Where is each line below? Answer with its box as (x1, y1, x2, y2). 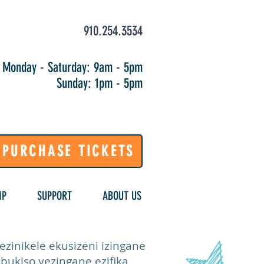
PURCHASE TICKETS (2, 143, 134, 160)
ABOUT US (103, 189, 141, 203)
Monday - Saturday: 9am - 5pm (2, 60, 143, 75)
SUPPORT (37, 189, 72, 203)
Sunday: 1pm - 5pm (57, 75, 143, 91)
